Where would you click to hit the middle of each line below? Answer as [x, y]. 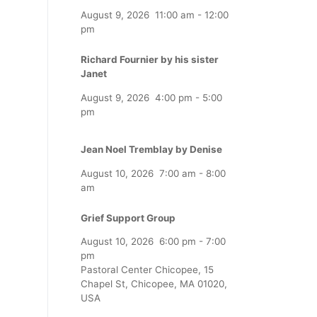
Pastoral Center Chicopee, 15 [147, 270]
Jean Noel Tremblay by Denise [151, 150]
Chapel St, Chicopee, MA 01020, [154, 284]
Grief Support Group [128, 218]
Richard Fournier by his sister [150, 60]
